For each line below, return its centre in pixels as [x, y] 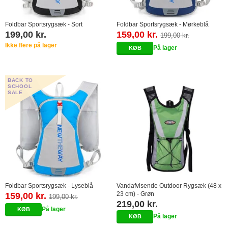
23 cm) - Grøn [135, 194]
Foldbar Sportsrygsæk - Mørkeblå [163, 24]
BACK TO [20, 80]
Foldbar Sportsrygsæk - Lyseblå [49, 186]
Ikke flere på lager [31, 45]
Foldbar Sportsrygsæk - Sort [44, 24]
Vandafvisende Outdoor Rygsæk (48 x [169, 186]
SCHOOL [20, 86]
